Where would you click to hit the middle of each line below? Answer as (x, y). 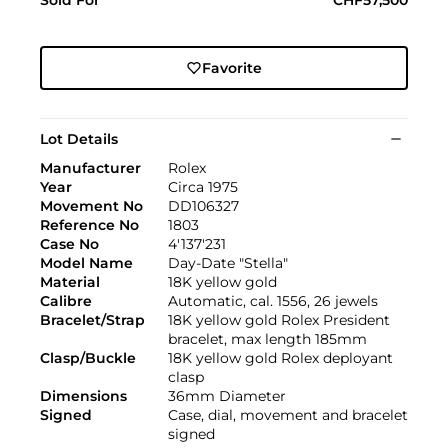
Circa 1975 (203, 186)
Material (70, 281)
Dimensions (83, 395)
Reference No (89, 224)
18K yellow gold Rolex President (279, 319)
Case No (69, 243)
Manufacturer (90, 167)
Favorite (231, 67)
